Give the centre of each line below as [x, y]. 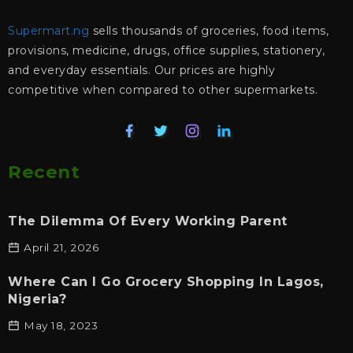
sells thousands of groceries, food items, [209, 30]
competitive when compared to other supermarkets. [163, 89]
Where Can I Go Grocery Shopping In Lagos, [166, 281]
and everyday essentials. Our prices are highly [141, 70]
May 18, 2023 [61, 325]
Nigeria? [37, 299]
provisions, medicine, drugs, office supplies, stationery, [167, 50]
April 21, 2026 [61, 247]
